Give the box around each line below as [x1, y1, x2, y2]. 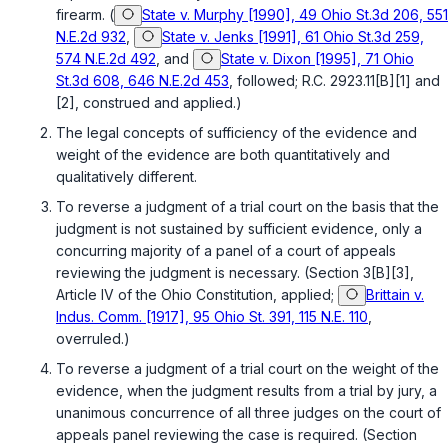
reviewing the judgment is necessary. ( [56, 264, 309, 282]
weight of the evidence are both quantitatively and [56, 146, 390, 164]
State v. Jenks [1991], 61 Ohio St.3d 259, [162, 28, 424, 46]
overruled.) [56, 330, 130, 348]
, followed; [229, 72, 302, 90]
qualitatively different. [56, 168, 197, 186]
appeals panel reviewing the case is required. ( [56, 426, 367, 444]
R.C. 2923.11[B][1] [302, 72, 411, 90]
